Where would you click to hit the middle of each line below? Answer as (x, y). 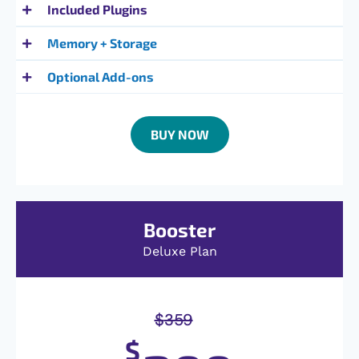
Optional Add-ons (101, 77)
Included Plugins (97, 10)
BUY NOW (179, 135)
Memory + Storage (102, 43)
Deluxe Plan (179, 252)
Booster (179, 230)
